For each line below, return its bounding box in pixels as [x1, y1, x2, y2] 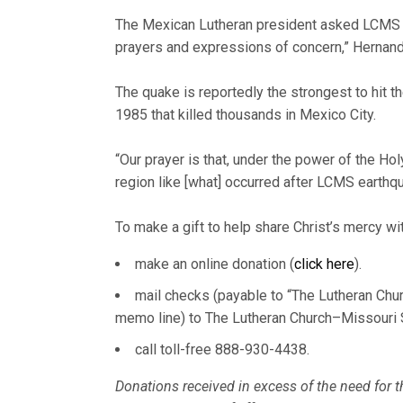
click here [294, 255, 354, 273]
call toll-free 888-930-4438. [135, 341, 309, 358]
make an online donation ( [135, 255, 294, 273]
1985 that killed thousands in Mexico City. [115, 106, 377, 123]
